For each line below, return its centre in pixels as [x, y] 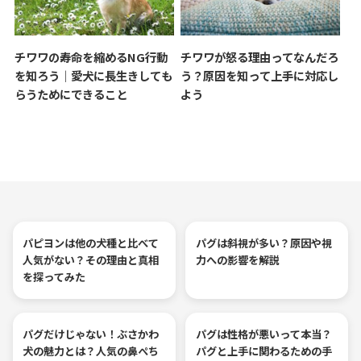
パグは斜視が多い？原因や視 [263, 243]
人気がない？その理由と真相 [91, 260]
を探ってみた [54, 277]
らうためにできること [71, 93]
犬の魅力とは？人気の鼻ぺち [91, 351]
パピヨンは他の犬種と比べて [91, 243]
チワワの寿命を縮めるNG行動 [91, 56]
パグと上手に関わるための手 [263, 351]
